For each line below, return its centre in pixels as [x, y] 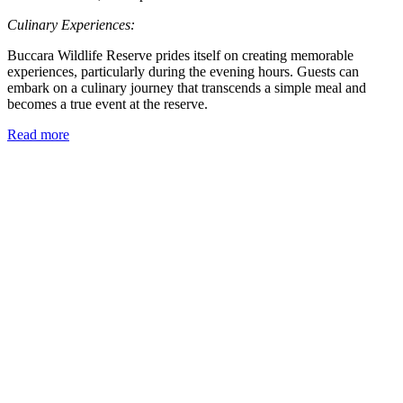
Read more [38, 135]
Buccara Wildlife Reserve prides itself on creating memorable [180, 56]
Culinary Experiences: [71, 25]
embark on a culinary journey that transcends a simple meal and [187, 88]
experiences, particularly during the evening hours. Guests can [183, 72]
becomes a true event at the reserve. [107, 104]
